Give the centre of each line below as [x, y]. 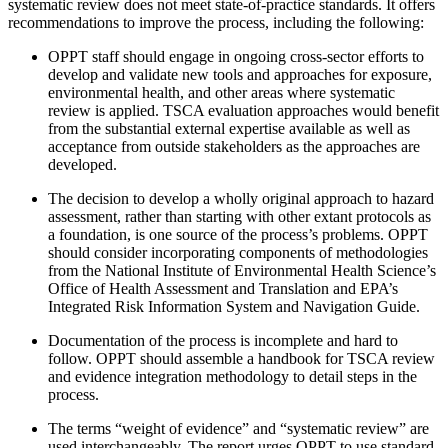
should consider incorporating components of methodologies [238, 253]
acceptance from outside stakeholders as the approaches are [234, 147]
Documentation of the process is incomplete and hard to [223, 341]
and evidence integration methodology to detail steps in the [232, 377]
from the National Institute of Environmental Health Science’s [242, 271]
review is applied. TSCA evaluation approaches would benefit [243, 111]
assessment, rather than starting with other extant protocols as [239, 217]
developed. [82, 165]
